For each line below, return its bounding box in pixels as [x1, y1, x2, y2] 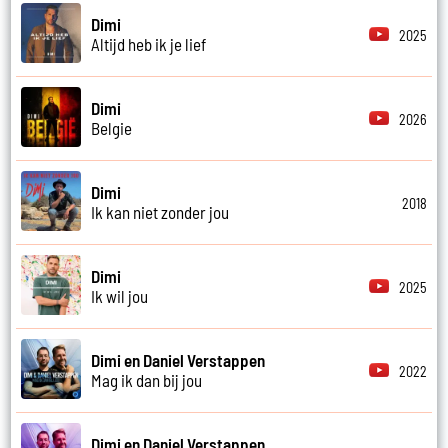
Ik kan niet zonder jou [91, 202, 230, 223]
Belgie [91, 118, 133, 139]
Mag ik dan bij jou [91, 370, 203, 391]
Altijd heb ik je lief [91, 34, 207, 55]
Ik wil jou [91, 286, 149, 307]
